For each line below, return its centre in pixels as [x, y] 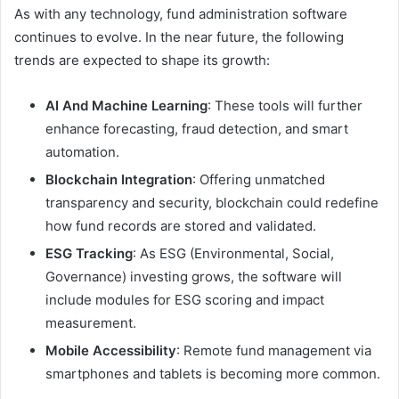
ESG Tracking [89, 254]
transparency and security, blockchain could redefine [212, 203]
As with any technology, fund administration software [181, 14]
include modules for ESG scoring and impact [185, 300]
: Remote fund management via [274, 351]
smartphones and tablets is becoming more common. [213, 374]
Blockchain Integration [119, 180]
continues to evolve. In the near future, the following [179, 37]
